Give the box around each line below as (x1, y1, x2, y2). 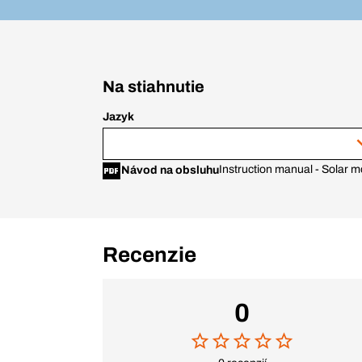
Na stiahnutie (103, 78, 204, 96)
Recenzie (103, 243, 196, 267)
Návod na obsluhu (121, 164, 219, 177)
